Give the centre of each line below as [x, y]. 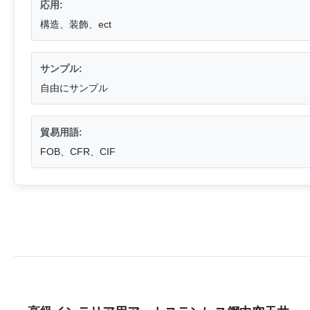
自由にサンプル [74, 88]
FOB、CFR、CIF [78, 152]
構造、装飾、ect [76, 25]
